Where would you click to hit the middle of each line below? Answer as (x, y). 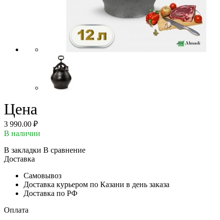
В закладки (23, 150)
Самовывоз (42, 175)
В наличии (22, 133)
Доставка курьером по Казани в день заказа (96, 184)
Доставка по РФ (51, 193)
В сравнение (64, 150)
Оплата (16, 210)
